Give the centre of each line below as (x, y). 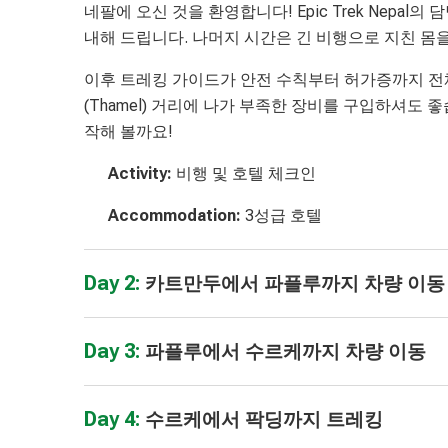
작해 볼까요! (128, 131)
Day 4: (114, 418)
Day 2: (114, 282)
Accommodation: (176, 216)
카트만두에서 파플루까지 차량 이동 (295, 283)
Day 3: (114, 350)
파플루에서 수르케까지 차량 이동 (285, 351)
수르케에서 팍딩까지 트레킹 (264, 419)
